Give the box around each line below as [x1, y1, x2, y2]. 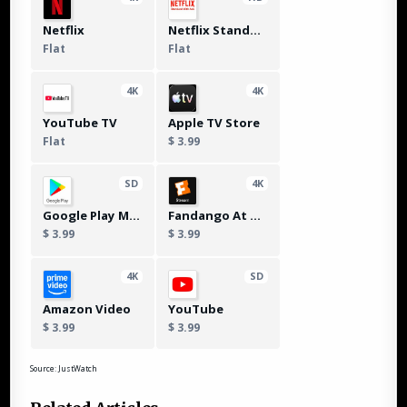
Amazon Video [43, 300, 132, 317]
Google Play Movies [129, 207, 141, 224]
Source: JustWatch [30, 362, 98, 373]
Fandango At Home [250, 207, 262, 224]
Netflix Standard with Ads [250, 21, 262, 38]
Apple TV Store [168, 114, 261, 131]
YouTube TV [43, 114, 118, 131]
